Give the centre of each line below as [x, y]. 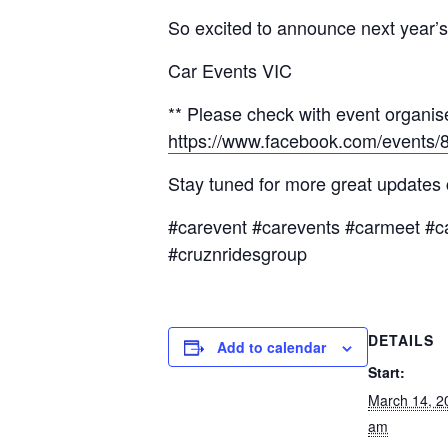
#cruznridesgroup [237, 252]
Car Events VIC [230, 69]
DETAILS [401, 339]
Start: [386, 371]
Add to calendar [271, 346]
